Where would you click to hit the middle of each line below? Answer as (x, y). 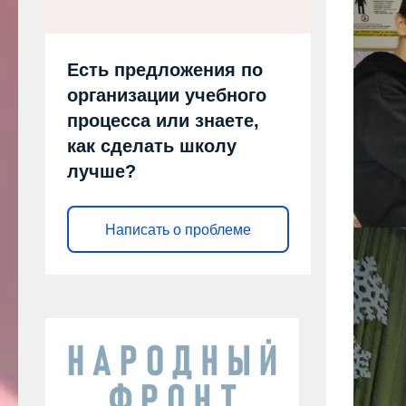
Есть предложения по (165, 70)
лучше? (101, 172)
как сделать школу (152, 146)
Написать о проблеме (178, 229)
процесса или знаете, (163, 121)
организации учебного (167, 96)
